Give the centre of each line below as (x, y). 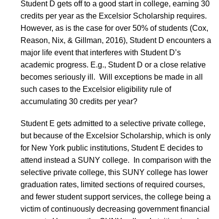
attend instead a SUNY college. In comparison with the (116, 160)
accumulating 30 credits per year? (79, 101)
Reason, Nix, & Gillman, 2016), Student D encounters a (116, 40)
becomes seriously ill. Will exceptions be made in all (111, 77)
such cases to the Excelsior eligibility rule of (96, 89)
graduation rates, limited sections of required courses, (112, 184)
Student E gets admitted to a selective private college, (113, 123)
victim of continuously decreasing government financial (115, 209)
